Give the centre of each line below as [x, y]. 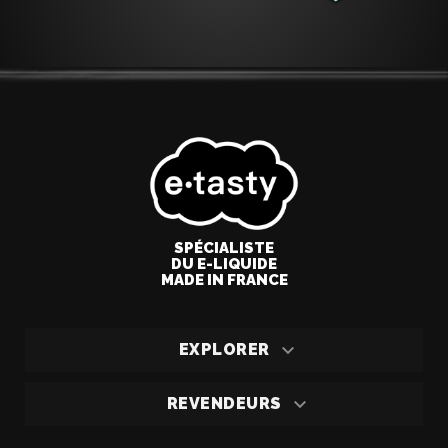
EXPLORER [224, 349]
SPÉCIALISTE [224, 247]
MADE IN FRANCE [224, 279]
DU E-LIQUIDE [224, 263]
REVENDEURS [224, 403]
